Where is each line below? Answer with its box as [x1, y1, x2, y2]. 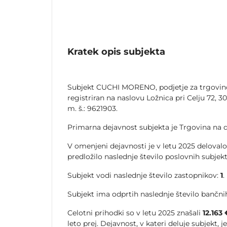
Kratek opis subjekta [67, 46, 165, 58]
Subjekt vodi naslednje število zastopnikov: [67, 171, 220, 180]
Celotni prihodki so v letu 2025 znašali [67, 208, 203, 218]
